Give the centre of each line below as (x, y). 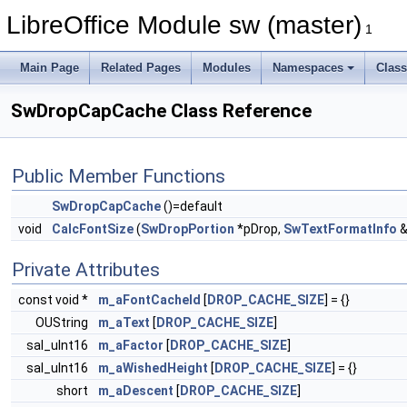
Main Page (50, 68)
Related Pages (141, 68)
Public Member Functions (119, 176)
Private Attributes (86, 270)
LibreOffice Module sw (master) (184, 25)
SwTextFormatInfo (340, 229)
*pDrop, (259, 229)
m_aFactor (131, 345)
